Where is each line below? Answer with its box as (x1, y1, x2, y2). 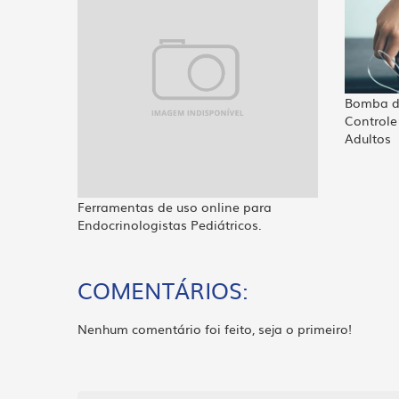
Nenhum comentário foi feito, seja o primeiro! (77, 319, 352, 338)
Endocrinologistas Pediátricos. (77, 215, 262, 233)
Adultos (344, 129, 391, 148)
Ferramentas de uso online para (77, 197, 272, 216)
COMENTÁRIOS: (77, 273, 248, 306)
